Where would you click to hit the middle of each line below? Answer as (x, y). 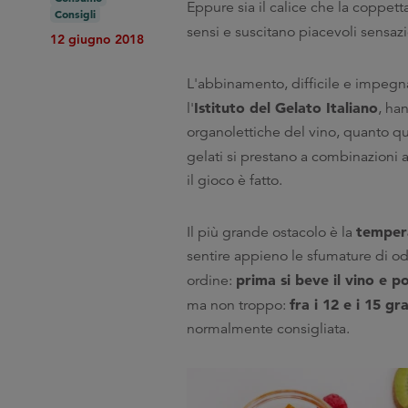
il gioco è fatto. (235, 180)
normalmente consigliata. (268, 329)
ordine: (211, 280)
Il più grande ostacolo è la (271, 232)
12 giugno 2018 (97, 39)
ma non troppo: (238, 305)
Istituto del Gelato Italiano (286, 107)
